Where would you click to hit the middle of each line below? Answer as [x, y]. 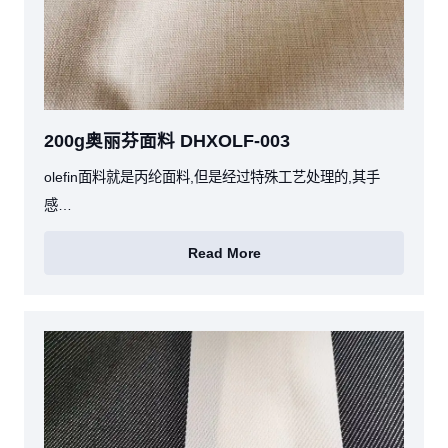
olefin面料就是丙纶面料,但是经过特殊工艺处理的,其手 [212, 177]
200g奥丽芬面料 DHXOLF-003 [167, 141]
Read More [224, 252]
